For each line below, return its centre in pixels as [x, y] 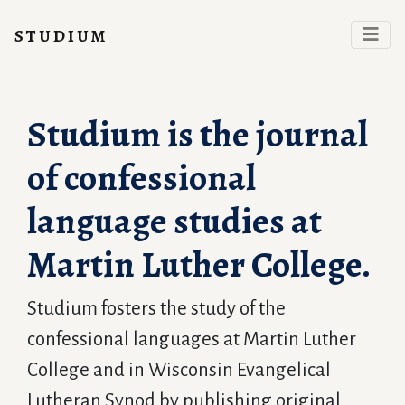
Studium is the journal [198, 134]
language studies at [174, 221]
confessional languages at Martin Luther [192, 339]
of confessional [141, 178]
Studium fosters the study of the [156, 309]
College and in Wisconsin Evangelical [179, 370]
